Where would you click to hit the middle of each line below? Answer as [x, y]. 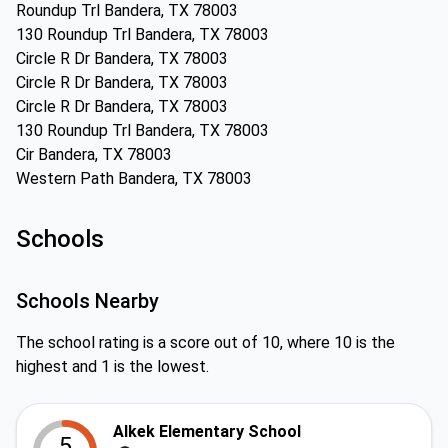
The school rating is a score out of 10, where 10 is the [205, 342]
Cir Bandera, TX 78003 [94, 154]
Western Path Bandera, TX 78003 [134, 178]
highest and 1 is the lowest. [112, 366]
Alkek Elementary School [207, 431]
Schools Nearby [87, 301]
